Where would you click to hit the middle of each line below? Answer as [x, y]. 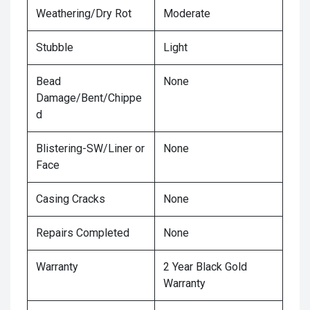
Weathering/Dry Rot [84, 13]
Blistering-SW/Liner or [90, 148]
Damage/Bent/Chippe [89, 98]
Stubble [55, 47]
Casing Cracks [71, 199]
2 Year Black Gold [205, 267]
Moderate [187, 13]
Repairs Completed [83, 233]
